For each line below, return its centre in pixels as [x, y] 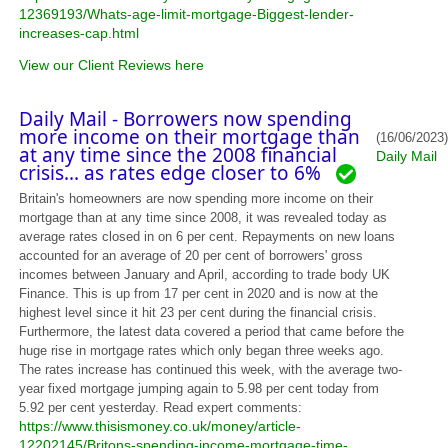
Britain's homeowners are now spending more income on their [196, 198]
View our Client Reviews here [112, 64]
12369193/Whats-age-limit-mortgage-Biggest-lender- [187, 13]
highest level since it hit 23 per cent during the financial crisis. [198, 312]
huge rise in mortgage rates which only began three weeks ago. [202, 350]
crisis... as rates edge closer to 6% [178, 172]
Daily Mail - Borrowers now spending [186, 118]
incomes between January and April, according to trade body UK [205, 274]
